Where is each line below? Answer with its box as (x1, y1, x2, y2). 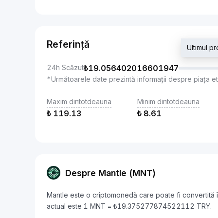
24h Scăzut (47, 63, 84, 72)
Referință (47, 38, 90, 50)
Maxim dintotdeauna (47, 97, 111, 106)
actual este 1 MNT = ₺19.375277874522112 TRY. (47, 202, 212, 210)
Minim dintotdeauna (137, 97, 200, 106)
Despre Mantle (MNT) (65, 167, 156, 178)
